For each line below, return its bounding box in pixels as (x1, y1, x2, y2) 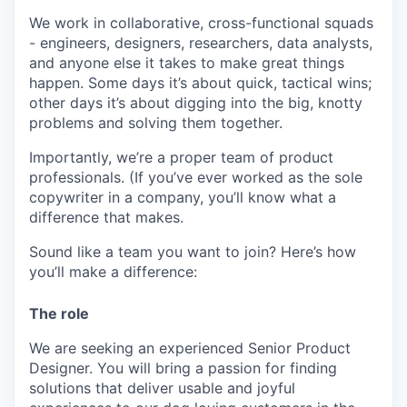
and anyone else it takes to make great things (29, 54, 344, 73)
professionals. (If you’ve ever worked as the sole (29, 168, 362, 187)
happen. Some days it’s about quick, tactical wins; (29, 74, 372, 93)
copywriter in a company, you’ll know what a (29, 188, 336, 207)
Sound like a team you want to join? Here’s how (29, 243, 356, 262)
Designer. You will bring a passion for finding (29, 359, 337, 378)
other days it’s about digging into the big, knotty (29, 94, 362, 113)
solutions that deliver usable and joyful (29, 379, 295, 398)
